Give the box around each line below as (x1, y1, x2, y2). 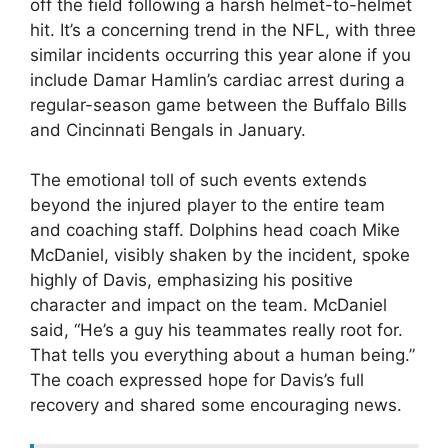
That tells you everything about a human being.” (30, 345, 415, 366)
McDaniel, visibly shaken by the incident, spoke (30, 245, 410, 266)
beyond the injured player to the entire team (30, 195, 385, 216)
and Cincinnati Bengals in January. (30, 119, 306, 140)
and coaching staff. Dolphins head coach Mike (30, 220, 400, 241)
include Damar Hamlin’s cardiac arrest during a (30, 69, 405, 90)
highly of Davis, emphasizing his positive (30, 270, 353, 291)
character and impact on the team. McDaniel (30, 295, 387, 316)
